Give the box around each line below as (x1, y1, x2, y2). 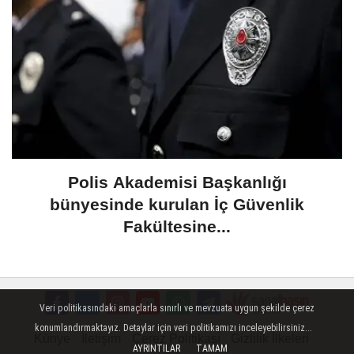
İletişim (81, 332, 121, 346)
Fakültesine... (123, 217, 231, 236)
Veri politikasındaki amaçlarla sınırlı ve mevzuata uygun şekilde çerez (40, 302, 314, 314)
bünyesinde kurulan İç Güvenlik (50, 195, 304, 214)
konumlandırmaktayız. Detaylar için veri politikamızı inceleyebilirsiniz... (34, 322, 312, 334)
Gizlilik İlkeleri (231, 332, 310, 346)
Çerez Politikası (131, 332, 220, 346)
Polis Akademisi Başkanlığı (67, 173, 287, 192)
